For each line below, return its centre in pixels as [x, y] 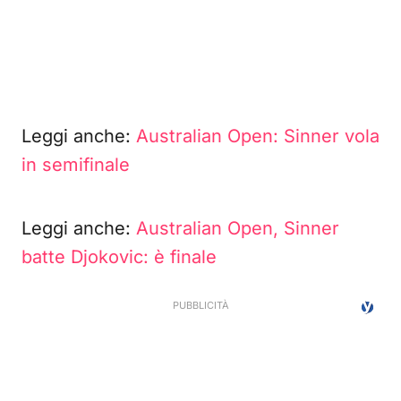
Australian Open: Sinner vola [258, 136]
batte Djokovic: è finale [119, 257]
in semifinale [76, 165]
